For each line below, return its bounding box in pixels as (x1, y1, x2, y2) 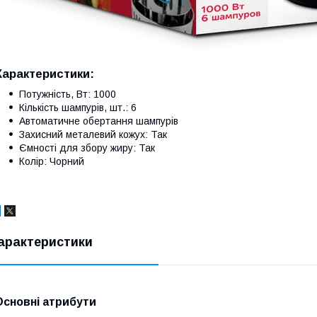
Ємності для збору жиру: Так (19, 142, 155, 154)
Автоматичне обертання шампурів (19, 115, 178, 127)
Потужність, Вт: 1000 (19, 88, 116, 100)
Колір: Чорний (19, 155, 84, 167)
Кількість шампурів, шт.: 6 (19, 101, 137, 113)
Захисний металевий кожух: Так (19, 128, 167, 140)
